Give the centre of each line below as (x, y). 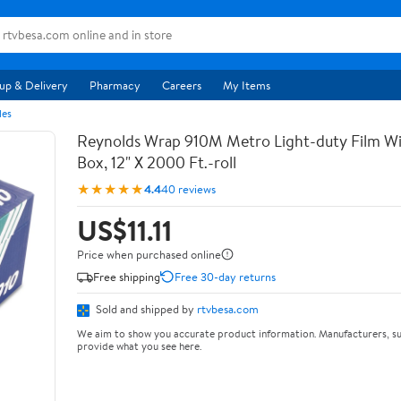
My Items (247, 85)
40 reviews (188, 188)
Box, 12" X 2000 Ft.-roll (157, 162)
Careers (182, 85)
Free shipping (127, 276)
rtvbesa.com (228, 309)
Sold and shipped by (145, 309)
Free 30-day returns (225, 276)
